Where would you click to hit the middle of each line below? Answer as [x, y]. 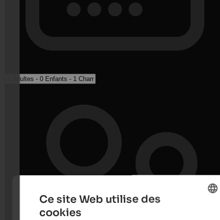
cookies [60, 212]
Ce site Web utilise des [100, 199]
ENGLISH [198, 214]
